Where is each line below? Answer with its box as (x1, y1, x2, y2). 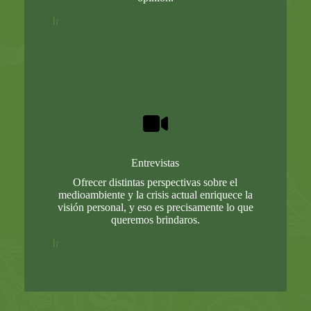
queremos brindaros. (110, 213, 200, 226)
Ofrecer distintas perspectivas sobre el (73, 176, 238, 188)
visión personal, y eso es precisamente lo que (57, 201, 253, 213)
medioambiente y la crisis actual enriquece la (58, 188, 253, 201)
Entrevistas (131, 156, 180, 169)
